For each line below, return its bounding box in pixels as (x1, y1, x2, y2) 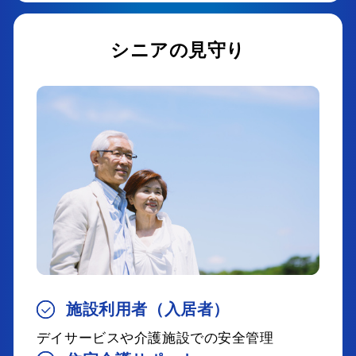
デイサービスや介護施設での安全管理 (36, 330, 274, 346)
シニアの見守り (110, 39, 246, 60)
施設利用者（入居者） (66, 300, 230, 319)
